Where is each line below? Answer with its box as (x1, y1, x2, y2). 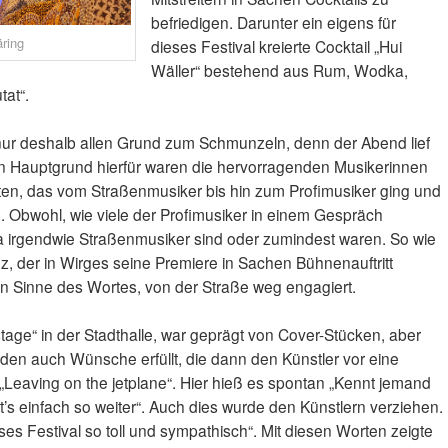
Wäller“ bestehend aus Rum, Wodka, (150, 59, 408, 82)
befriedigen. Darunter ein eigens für (150, 11, 396, 34)
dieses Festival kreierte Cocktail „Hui (150, 35, 402, 58)
